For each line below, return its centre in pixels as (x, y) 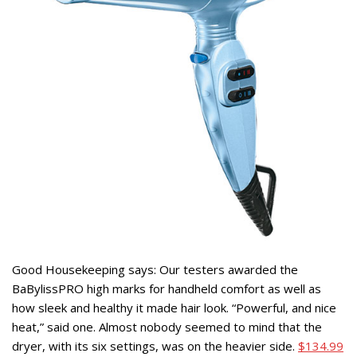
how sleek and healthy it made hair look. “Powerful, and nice (174, 307)
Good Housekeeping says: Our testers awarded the (155, 269)
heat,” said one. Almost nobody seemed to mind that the (167, 326)
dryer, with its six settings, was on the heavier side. (155, 345)
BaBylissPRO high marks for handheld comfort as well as (167, 288)
